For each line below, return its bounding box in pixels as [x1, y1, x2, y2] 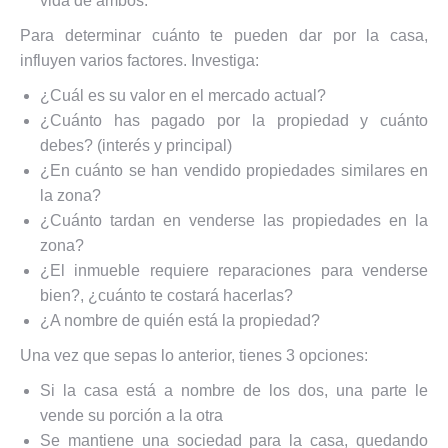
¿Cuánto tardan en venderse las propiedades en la [40, 212, 428, 229]
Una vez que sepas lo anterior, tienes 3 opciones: [20, 347, 368, 364]
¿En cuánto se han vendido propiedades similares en [40, 162, 428, 179]
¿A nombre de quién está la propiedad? [40, 312, 320, 329]
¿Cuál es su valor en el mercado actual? [40, 87, 326, 104]
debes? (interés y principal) [40, 137, 232, 154]
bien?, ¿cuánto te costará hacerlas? [40, 287, 293, 304]
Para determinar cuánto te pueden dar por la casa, [20, 27, 428, 44]
